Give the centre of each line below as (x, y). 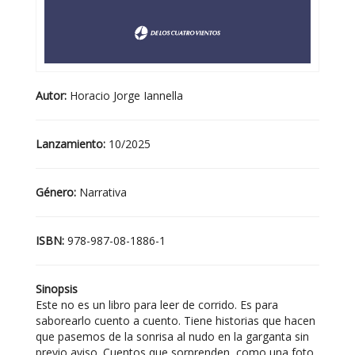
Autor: (53, 96)
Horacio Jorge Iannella (126, 96)
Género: (57, 193)
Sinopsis (57, 289)
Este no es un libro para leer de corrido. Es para (157, 305)
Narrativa (103, 193)
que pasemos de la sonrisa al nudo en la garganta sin (172, 337)
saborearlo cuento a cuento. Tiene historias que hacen (176, 321)
